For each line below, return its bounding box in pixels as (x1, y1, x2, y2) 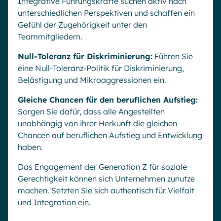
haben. (18, 142, 43, 152)
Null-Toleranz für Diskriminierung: (18, 51, 152, 62)
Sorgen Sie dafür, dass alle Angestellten (18, 107, 165, 117)
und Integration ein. (18, 197, 91, 208)
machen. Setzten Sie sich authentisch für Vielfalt (18, 185, 194, 196)
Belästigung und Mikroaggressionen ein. (18, 75, 166, 85)
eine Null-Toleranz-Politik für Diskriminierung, (18, 63, 184, 74)
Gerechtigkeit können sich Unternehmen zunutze (18, 174, 195, 184)
